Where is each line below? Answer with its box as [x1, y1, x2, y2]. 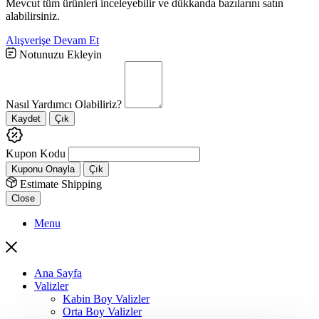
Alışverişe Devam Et [6, 33, 99, 46]
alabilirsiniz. [6, 9, 60, 22]
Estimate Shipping [17, 177, 102, 190]
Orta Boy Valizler [63, 305, 142, 318]
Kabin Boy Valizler [63, 292, 150, 305]
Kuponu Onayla [11, 163, 75, 174]
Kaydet [11, 113, 41, 124]
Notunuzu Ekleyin [16, 48, 102, 61]
